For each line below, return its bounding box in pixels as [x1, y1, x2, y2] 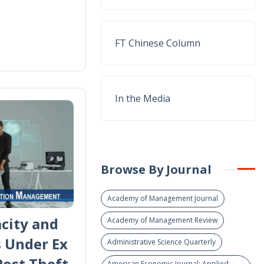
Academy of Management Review [107, 215, 217, 225]
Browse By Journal [100, 161, 212, 177]
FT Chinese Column [114, 37, 200, 49]
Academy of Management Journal [107, 193, 218, 203]
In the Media [114, 92, 170, 105]
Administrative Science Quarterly [107, 237, 216, 247]
